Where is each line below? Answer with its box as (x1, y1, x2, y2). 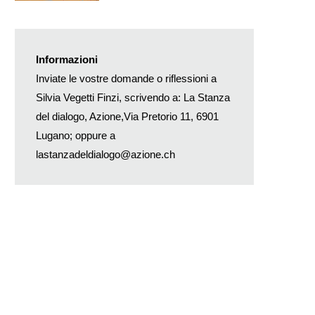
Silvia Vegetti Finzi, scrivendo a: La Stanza (36, 91, 230, 103)
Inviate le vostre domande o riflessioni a (36, 72, 217, 84)
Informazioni (36, 53, 98, 65)
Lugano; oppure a (36, 129, 115, 141)
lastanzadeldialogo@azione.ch (36, 148, 175, 160)
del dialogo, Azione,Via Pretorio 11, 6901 (36, 110, 219, 122)
